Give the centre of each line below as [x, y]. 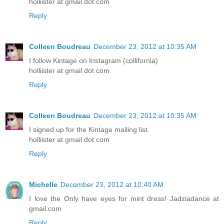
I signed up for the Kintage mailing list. [89, 130]
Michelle [43, 185]
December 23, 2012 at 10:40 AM [112, 185]
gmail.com [45, 209]
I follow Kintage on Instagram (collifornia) [93, 61]
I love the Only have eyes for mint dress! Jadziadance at [124, 199]
